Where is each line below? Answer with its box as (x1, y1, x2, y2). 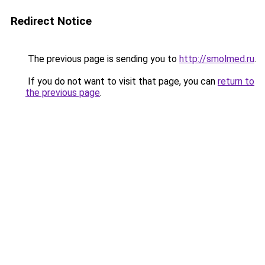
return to (218, 76, 254, 87)
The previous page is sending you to (25, 53, 179, 64)
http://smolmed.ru (179, 53, 254, 64)
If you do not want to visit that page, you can (25, 76, 218, 87)
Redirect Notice (11, 14, 92, 28)
